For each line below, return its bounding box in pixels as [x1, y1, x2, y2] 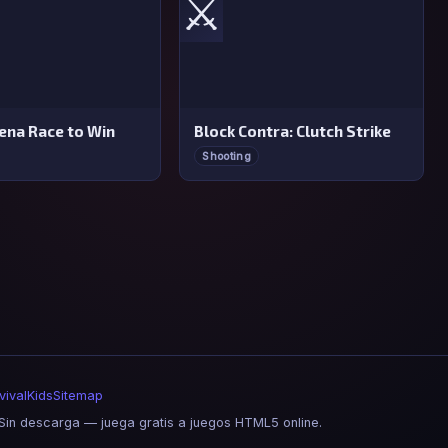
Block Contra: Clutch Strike [194, 121, 392, 140]
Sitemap [52, 387, 103, 403]
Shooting [202, 149, 251, 163]
